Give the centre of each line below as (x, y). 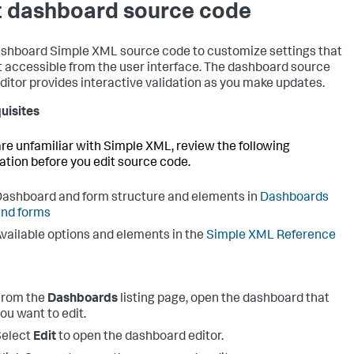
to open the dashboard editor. (140, 337)
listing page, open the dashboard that (224, 299)
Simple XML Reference (271, 236)
